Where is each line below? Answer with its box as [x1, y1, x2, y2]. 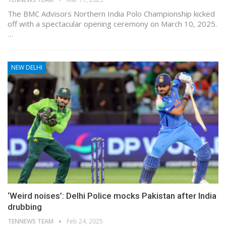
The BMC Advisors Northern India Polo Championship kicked [8, 8, 215, 19]
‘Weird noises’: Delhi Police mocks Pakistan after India [8, 191, 216, 201]
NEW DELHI [11, 63, 42, 72]
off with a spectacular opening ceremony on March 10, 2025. [8, 18, 217, 29]
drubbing [8, 202, 42, 212]
